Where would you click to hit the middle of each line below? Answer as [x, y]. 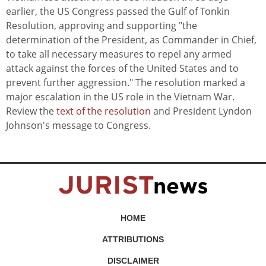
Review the [31, 111]
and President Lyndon [201, 111]
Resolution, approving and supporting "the [102, 26]
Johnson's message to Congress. [78, 126]
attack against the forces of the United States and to [122, 69]
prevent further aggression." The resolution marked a [126, 83]
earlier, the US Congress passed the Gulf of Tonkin [118, 12]
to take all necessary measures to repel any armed [119, 54]
